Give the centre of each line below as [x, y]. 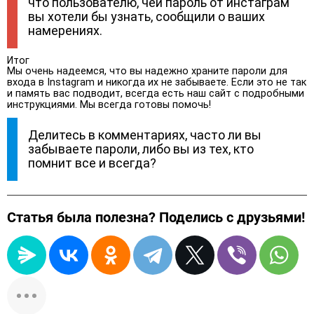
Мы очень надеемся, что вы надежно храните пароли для [147, 71]
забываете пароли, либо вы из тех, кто [141, 149]
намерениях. [65, 30]
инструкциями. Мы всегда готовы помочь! [109, 104]
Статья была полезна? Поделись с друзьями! [156, 217]
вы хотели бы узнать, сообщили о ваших [146, 16]
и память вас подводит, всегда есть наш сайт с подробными [156, 93]
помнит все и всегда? [92, 163]
